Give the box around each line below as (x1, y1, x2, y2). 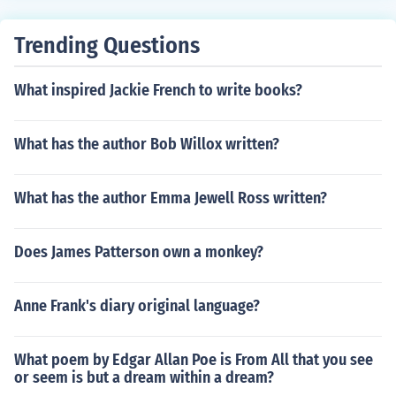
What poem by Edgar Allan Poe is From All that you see (14, 350, 373, 369)
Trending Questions (14, 32, 200, 59)
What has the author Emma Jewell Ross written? (14, 188, 327, 208)
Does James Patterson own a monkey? (14, 242, 263, 262)
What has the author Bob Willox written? (14, 134, 279, 154)
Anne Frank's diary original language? (14, 296, 260, 316)
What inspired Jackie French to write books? (14, 80, 302, 100)
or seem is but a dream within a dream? (14, 368, 274, 387)
